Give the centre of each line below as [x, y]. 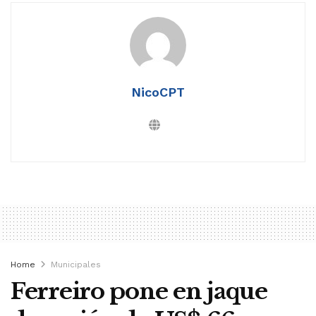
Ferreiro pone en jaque [139, 292]
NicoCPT [158, 92]
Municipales [76, 265]
